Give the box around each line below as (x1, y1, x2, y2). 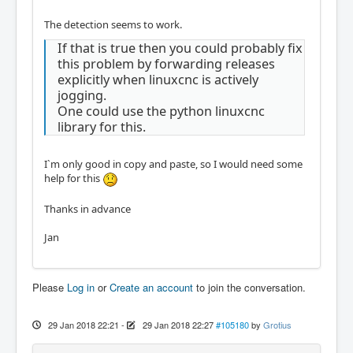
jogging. (58, 86, 106, 104)
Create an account (110, 279, 193, 295)
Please (32, 279, 67, 295)
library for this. (58, 117, 146, 136)
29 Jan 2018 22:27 (142, 318, 214, 331)
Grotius (262, 318, 292, 331)
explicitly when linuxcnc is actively (58, 70, 258, 88)
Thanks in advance (44, 201, 131, 216)
